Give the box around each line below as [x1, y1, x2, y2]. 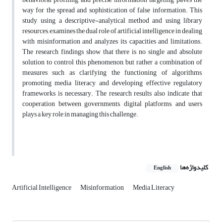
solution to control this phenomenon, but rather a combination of [22, 55, 202, 69]
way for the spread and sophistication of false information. [22, 3, 188, 17]
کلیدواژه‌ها [180, 161, 208, 174]
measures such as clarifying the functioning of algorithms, [22, 66, 202, 80]
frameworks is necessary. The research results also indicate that [22, 87, 202, 101]
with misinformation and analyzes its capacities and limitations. [22, 35, 202, 49]
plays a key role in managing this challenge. [22, 108, 138, 121]
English [154, 163, 171, 173]
